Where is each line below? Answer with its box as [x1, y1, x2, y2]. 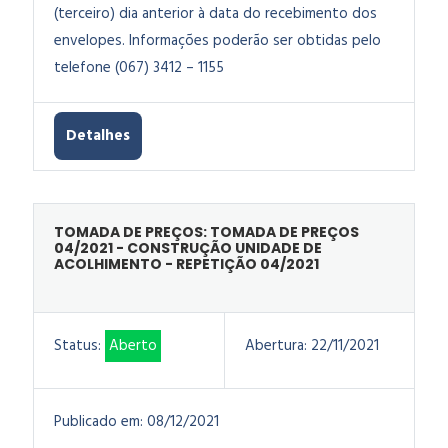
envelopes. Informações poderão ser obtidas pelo [54, 29, 381, 53]
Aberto [109, 334, 157, 358]
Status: [54, 334, 101, 358]
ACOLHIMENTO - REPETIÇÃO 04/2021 [54, 254, 319, 274]
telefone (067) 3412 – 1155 [54, 56, 224, 80]
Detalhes [66, 124, 130, 148]
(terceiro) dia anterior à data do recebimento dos [54, 2, 377, 26]
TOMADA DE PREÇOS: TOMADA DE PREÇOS [54, 222, 359, 242]
